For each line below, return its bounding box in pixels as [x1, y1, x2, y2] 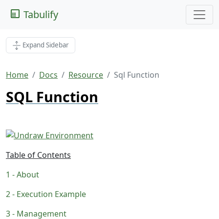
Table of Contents [6, 150, 71, 161]
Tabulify [21, 8, 58, 21]
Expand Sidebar [22, 41, 69, 49]
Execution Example [17, 189, 86, 200]
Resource [68, 69, 103, 81]
